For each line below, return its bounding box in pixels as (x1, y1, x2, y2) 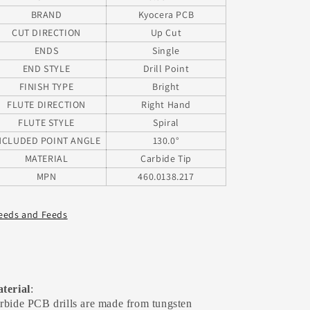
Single (152, 44, 180, 57)
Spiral (153, 116, 179, 129)
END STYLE (22, 62, 71, 75)
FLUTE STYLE (18, 116, 75, 129)
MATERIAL (24, 152, 69, 165)
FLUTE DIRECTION (7, 98, 86, 111)
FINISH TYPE (19, 80, 74, 93)
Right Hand (141, 98, 191, 111)
